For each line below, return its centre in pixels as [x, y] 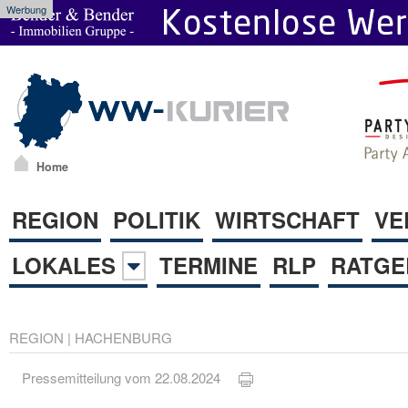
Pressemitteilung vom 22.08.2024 [131, 378]
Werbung [26, 9]
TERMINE [209, 265]
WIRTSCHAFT [287, 219]
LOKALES [67, 265]
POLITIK [157, 219]
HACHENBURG [123, 337]
